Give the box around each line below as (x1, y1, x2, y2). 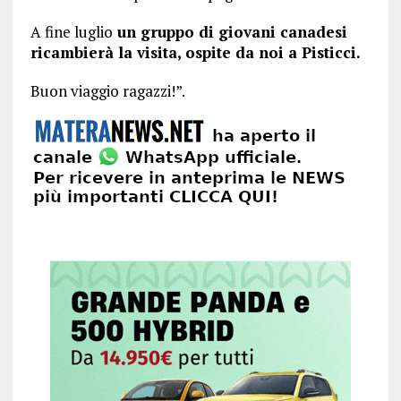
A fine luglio (30, 21, 113, 42)
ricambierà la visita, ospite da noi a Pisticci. (30, 42, 361, 63)
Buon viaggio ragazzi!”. (30, 81, 185, 101)
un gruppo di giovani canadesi (112, 21, 347, 42)
